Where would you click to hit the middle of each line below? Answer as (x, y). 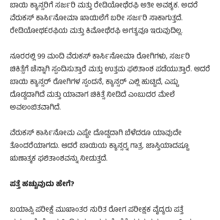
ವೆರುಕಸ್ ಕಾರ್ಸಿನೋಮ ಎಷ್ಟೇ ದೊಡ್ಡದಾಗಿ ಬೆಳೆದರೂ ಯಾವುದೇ (96, 134)
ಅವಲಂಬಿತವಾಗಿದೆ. (35, 108)
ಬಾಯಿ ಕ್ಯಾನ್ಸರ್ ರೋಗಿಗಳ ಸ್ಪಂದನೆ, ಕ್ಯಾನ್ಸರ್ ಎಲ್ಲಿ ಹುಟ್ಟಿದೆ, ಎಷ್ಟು (94, 82)
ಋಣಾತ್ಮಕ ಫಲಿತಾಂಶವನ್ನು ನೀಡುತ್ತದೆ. (59, 159)
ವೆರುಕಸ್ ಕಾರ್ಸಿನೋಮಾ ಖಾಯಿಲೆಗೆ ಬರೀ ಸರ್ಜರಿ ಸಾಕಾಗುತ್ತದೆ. (96, 19)
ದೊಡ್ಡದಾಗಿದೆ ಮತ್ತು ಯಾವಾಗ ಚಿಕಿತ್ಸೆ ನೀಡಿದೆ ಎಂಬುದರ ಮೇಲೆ (92, 95)
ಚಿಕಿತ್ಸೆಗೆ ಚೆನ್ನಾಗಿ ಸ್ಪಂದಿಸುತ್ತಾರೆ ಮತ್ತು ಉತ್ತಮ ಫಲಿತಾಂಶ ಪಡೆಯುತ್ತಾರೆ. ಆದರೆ (110, 70)
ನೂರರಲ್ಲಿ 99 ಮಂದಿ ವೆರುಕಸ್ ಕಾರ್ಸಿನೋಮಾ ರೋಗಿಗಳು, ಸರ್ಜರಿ (100, 57)
